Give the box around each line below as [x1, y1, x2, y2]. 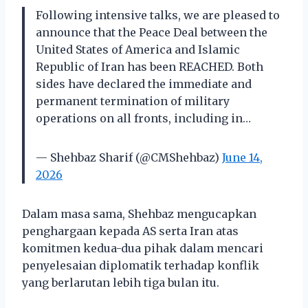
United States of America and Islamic [36, 42, 240, 56]
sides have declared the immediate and [36, 76, 252, 91]
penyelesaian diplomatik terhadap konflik [22, 258, 259, 272]
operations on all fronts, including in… [36, 111, 251, 125]
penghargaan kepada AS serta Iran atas [22, 223, 239, 238]
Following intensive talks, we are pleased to [36, 8, 280, 22]
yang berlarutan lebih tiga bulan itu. [22, 275, 219, 289]
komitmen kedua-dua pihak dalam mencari [22, 241, 263, 255]
